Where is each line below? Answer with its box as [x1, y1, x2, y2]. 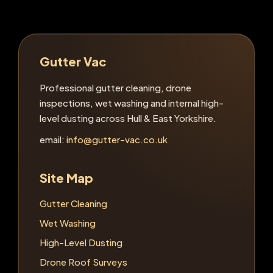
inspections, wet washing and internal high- [40, 96, 224, 108]
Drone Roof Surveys [40, 255, 127, 268]
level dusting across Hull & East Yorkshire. [40, 112, 216, 124]
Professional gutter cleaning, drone [40, 81, 191, 93]
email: [40, 133, 66, 145]
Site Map [40, 169, 93, 185]
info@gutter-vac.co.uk [66, 133, 168, 145]
